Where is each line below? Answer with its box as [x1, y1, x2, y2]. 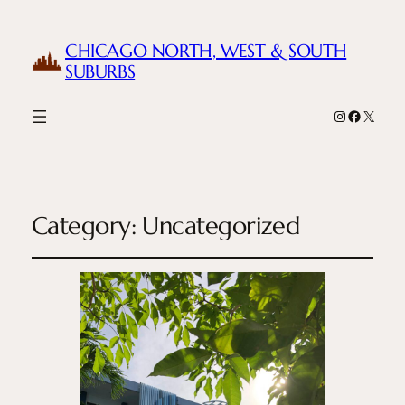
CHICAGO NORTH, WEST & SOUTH [65, 40, 347, 63]
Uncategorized [142, 211, 300, 241]
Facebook [346, 107, 402, 123]
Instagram [332, 107, 388, 123]
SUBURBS [65, 61, 136, 84]
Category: [31, 211, 143, 241]
